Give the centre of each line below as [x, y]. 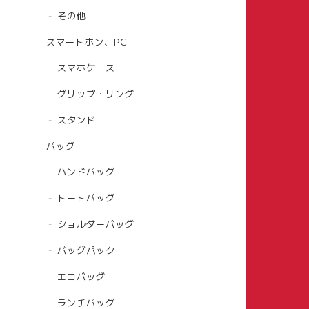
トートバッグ [86, 198]
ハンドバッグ [86, 172]
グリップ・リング [96, 94]
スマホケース [86, 68]
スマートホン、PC [87, 41]
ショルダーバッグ [96, 224]
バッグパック [86, 250]
